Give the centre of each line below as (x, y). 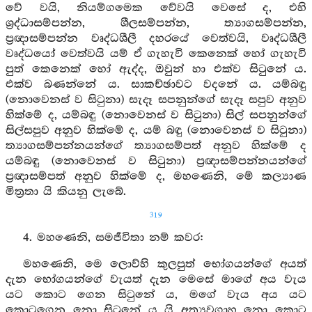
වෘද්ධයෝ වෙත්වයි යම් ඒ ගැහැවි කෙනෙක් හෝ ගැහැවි (156, 54)
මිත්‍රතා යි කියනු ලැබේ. (66, 192)
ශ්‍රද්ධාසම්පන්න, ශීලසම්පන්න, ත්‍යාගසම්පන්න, (156, 23)
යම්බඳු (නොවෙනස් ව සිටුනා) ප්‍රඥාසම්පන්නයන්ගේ (156, 161)
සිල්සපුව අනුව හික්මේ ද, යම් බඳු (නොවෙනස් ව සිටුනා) (156, 131)
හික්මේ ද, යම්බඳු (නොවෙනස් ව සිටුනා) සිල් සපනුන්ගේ (156, 115)
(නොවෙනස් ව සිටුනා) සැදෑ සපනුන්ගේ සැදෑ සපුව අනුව (156, 100)
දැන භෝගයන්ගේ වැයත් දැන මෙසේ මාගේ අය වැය (156, 280)
